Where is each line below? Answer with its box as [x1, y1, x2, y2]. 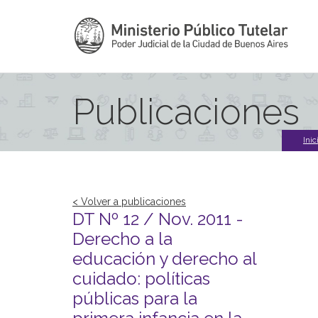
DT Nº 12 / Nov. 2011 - [72, 209, 243, 229]
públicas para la [72, 288, 197, 309]
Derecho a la [72, 229, 172, 249]
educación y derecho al [72, 248, 256, 269]
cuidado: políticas [72, 268, 210, 289]
